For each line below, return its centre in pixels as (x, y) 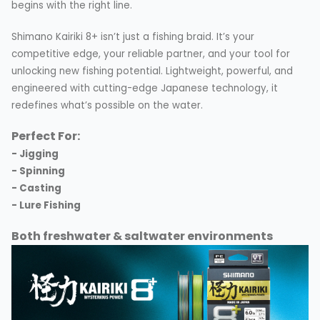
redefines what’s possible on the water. (107, 105)
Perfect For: (46, 136)
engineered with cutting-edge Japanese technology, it (145, 88)
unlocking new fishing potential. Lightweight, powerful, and (152, 71)
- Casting (36, 188)
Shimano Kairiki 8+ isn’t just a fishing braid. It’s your (133, 36)
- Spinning (38, 171)
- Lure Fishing (46, 205)
